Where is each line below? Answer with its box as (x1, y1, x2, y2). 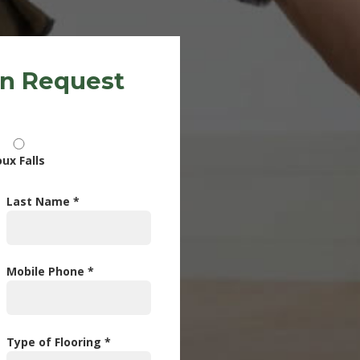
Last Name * (6, 193, 80, 209)
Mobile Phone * (6, 264, 94, 280)
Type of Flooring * (6, 334, 111, 350)
